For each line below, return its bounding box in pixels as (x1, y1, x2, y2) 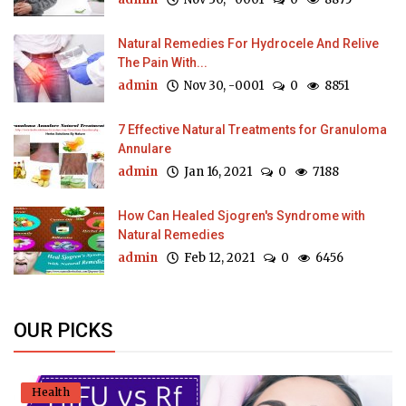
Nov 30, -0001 (179, 78, 264, 94)
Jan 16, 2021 (179, 164, 252, 180)
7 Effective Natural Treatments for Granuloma (118, 122, 387, 138)
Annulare (118, 141, 171, 157)
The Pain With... (118, 55, 208, 71)
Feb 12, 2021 (179, 250, 255, 266)
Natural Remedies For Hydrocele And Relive (118, 36, 379, 52)
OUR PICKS (14, 319, 112, 343)
